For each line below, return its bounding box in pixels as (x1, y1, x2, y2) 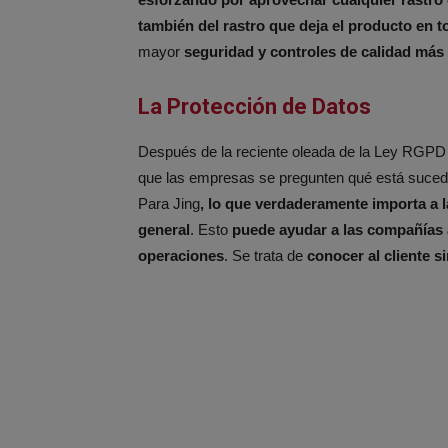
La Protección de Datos (138, 94, 371, 120)
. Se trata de (224, 247, 307, 265)
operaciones (138, 247, 224, 265)
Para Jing (138, 195, 200, 213)
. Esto (190, 221, 232, 239)
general (138, 221, 190, 239)
